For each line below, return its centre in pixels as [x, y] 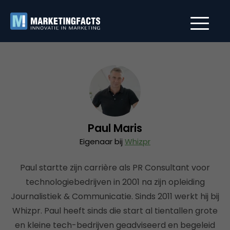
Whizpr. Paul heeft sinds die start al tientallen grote [115, 211]
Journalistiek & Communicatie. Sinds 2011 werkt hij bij [115, 196]
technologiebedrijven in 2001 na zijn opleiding [115, 182]
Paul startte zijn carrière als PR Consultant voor [115, 168]
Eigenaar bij [102, 141]
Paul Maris [115, 128]
